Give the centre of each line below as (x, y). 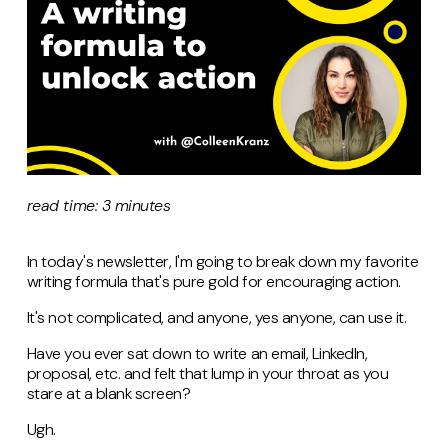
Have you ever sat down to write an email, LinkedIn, (197, 353)
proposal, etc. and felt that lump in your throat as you (207, 373)
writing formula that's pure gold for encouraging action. (213, 281)
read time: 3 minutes (98, 205)
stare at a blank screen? (108, 393)
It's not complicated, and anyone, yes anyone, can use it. (216, 317)
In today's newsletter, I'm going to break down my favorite (222, 261)
